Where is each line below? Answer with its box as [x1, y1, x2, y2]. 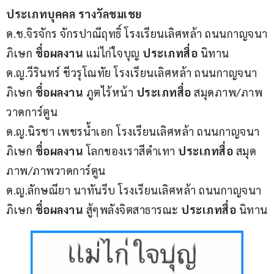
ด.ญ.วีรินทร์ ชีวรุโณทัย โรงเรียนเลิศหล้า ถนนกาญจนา [6, 65, 257, 80]
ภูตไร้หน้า [86, 85, 136, 100]
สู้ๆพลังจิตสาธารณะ [86, 202, 181, 217]
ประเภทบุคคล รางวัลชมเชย [6, 7, 142, 21]
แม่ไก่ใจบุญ [86, 46, 143, 61]
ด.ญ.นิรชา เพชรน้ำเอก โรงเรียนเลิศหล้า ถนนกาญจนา [6, 124, 260, 139]
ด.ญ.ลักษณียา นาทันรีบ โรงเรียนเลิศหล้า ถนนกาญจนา [6, 183, 262, 198]
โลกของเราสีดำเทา [86, 144, 178, 158]
